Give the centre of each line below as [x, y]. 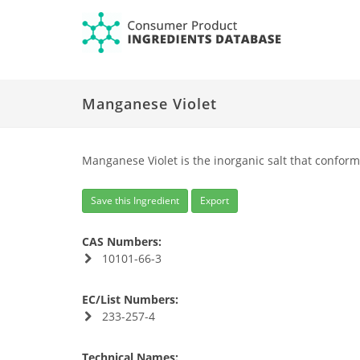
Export [215, 200]
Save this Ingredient [135, 200]
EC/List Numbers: [130, 299]
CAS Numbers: [122, 241]
